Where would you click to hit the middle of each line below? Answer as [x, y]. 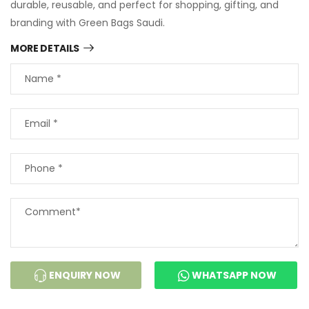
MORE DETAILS [45, 49]
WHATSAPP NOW [233, 276]
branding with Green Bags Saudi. [88, 23]
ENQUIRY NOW [84, 276]
